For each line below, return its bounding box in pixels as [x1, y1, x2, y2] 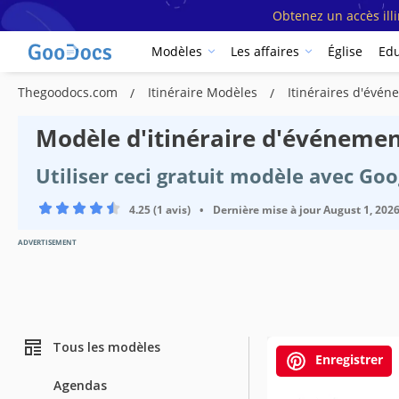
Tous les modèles [53, 338, 160, 356]
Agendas [53, 376, 107, 394]
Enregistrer [312, 350, 383, 368]
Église [328, 43, 362, 61]
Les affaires [231, 43, 299, 61]
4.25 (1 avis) [129, 201, 191, 217]
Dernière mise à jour [213, 201, 321, 217]
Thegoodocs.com [18, 83, 121, 101]
